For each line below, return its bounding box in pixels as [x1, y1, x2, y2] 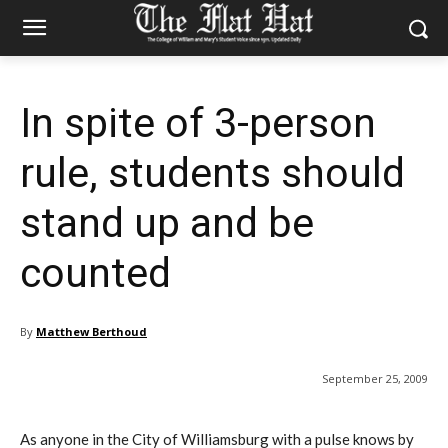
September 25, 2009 [322, 371, 428, 387]
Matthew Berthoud [36, 324, 147, 339]
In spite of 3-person [20, 99, 376, 147]
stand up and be [20, 199, 314, 247]
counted [20, 249, 171, 297]
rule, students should [20, 149, 405, 197]
